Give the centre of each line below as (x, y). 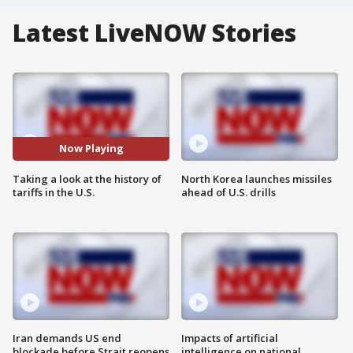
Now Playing (91, 149)
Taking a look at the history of (87, 178)
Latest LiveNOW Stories (154, 33)
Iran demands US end (67, 338)
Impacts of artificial (230, 338)
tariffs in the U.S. (54, 192)
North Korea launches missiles (256, 178)
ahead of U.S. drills (229, 192)
